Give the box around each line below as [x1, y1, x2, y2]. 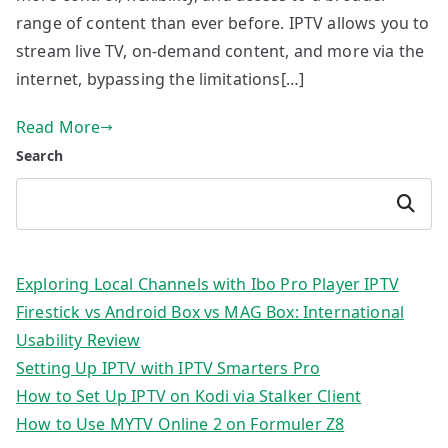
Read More [16, 116, 101, 139]
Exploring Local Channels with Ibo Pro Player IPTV [16, 273, 399, 296]
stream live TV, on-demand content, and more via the [16, 40, 425, 63]
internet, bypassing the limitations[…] [16, 68, 305, 91]
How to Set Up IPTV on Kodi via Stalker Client [16, 385, 362, 408]
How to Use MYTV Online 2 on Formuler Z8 [16, 413, 345, 436]
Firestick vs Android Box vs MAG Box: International [16, 301, 405, 324]
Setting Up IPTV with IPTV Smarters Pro [16, 357, 321, 380]
